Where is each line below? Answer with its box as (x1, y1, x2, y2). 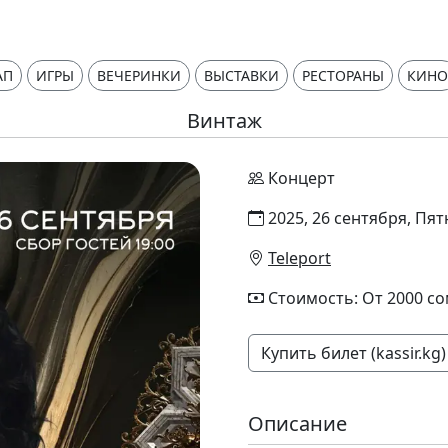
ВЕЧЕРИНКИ (97, 66, 181, 85)
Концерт (268, 167, 335, 189)
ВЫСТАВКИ (204, 66, 279, 85)
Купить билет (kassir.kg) (261, 342, 446, 364)
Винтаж (186, 107, 262, 134)
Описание (248, 410, 347, 437)
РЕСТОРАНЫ (302, 66, 384, 85)
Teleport (268, 247, 331, 269)
